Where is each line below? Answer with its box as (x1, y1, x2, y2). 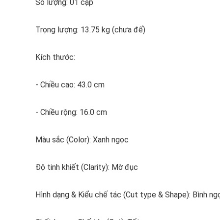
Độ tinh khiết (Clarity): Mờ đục (35, 163, 138, 172)
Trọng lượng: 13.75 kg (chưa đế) (35, 25, 145, 34)
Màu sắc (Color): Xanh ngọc (35, 135, 129, 144)
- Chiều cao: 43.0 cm (35, 80, 105, 89)
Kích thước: (35, 53, 75, 62)
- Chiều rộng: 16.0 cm (35, 108, 107, 117)
